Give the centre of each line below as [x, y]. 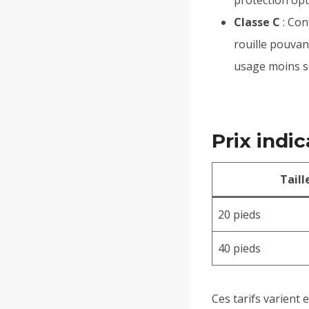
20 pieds [239, 214]
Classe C [257, 22]
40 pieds [239, 248]
